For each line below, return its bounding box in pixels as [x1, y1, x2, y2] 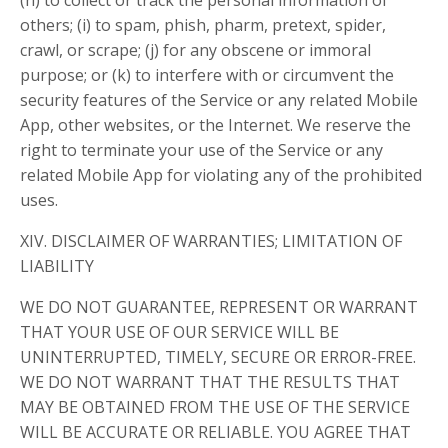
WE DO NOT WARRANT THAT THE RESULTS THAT [20, 371, 400, 393]
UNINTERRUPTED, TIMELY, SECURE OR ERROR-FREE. [20, 346, 416, 368]
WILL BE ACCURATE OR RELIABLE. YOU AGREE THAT [20, 421, 411, 443]
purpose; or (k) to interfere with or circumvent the [20, 64, 394, 86]
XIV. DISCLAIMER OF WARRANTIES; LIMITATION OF [20, 230, 402, 252]
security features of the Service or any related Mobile [20, 89, 418, 111]
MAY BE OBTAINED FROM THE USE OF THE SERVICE [20, 396, 410, 418]
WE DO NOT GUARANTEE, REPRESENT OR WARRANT [20, 296, 418, 318]
